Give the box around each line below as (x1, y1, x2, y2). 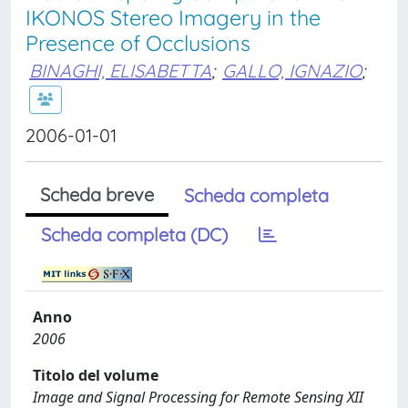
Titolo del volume (33, 365, 158, 385)
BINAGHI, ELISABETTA (29, 59, 211, 82)
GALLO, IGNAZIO (222, 59, 362, 82)
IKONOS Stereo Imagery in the (25, 5, 321, 31)
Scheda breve (40, 183, 154, 206)
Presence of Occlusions (25, 30, 250, 56)
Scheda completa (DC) (41, 223, 228, 246)
